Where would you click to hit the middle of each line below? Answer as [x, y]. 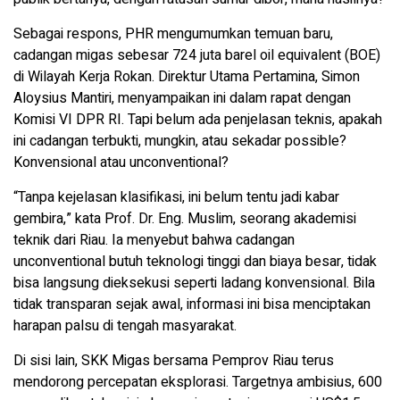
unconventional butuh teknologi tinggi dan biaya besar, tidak [195, 262]
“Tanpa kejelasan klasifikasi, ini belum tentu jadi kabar [176, 198]
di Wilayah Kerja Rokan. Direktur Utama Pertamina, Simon [187, 77]
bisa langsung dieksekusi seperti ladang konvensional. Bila [194, 283]
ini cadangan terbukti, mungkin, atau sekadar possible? [180, 142]
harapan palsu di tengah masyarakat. [125, 326]
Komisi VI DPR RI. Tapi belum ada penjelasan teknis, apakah [198, 120]
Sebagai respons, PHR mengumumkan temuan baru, [173, 34]
